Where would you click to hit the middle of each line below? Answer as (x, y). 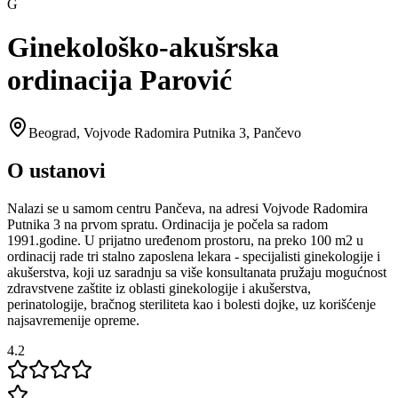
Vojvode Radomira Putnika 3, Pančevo (192, 132)
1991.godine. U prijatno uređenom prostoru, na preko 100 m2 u (185, 240)
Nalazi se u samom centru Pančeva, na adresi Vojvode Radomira (187, 208)
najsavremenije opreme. (73, 320)
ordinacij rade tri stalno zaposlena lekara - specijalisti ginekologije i (194, 256)
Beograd (52, 132)
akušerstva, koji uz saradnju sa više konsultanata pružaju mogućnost (197, 272)
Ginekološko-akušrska (143, 48)
